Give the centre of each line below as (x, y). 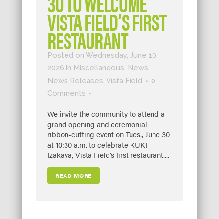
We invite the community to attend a (106, 113)
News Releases (75, 80)
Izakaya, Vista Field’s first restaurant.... (108, 154)
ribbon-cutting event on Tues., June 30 (109, 134)
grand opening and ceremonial (97, 124)
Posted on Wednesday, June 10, (103, 55)
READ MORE (74, 175)
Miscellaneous (99, 68)
